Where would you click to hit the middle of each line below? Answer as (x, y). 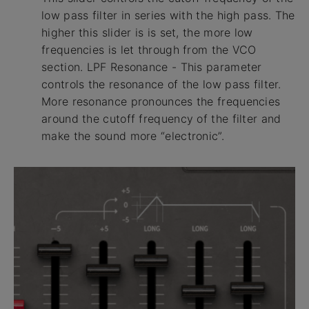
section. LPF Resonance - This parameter (152, 67)
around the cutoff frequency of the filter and (161, 118)
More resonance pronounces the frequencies (161, 101)
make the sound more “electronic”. (133, 136)
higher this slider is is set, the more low (147, 32)
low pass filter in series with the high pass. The (168, 15)
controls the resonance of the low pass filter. (161, 84)
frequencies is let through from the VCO (149, 49)
